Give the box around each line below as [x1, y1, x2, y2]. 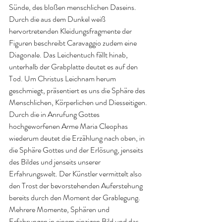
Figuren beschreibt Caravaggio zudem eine [9, 37, 138, 49]
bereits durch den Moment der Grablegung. [9, 191, 142, 203]
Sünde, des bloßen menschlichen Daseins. [9, 1, 138, 13]
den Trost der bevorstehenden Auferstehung [9, 179, 144, 191]
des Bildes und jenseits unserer [9, 156, 102, 167]
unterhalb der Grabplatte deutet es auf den [9, 60, 139, 72]
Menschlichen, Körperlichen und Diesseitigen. [9, 96, 149, 108]
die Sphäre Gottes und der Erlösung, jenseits [9, 144, 145, 156]
